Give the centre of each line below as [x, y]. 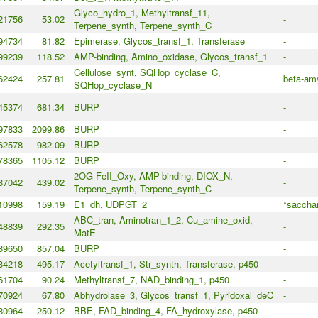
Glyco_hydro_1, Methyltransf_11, [142, 13]
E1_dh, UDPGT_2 [110, 204]
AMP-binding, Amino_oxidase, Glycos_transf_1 [170, 57]
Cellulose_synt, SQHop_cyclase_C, [147, 72]
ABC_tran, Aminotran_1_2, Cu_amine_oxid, [163, 220]
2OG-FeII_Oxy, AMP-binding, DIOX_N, [153, 176]
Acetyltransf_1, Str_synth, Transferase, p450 [166, 264]
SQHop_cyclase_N [113, 85]
